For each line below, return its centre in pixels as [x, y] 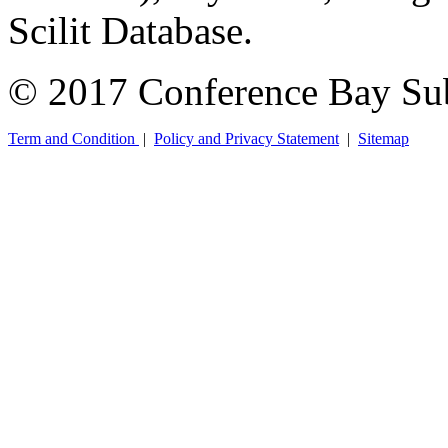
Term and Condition [73, 138]
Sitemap [383, 138]
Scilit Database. [130, 30]
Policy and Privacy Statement [246, 138]
